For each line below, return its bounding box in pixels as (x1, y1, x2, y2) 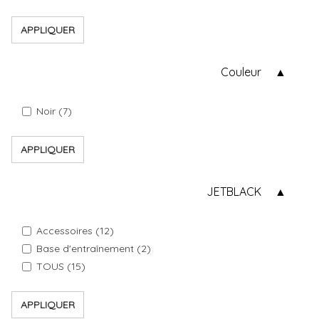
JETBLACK (206, 184, 261, 199)
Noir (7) (36, 105, 72, 117)
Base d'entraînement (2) (36, 242, 151, 255)
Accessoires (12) (36, 224, 114, 237)
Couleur (221, 65, 261, 79)
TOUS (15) (36, 260, 85, 273)
